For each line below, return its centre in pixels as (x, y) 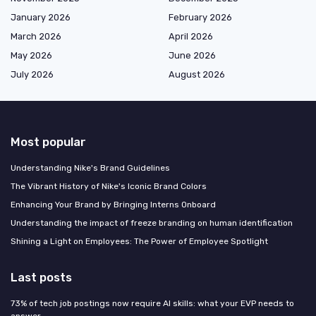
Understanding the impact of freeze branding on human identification (152, 223)
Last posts (41, 278)
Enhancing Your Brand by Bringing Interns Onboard (113, 205)
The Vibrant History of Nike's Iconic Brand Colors (109, 187)
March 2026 (36, 37)
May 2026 (31, 56)
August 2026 (197, 75)
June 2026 (192, 56)
